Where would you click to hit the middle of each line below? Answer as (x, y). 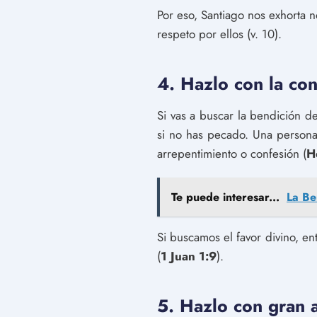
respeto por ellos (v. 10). (219, 34)
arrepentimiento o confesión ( (232, 154)
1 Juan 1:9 (189, 256)
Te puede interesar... (225, 197)
